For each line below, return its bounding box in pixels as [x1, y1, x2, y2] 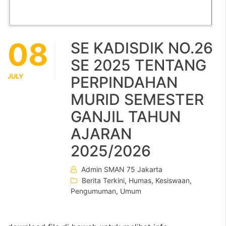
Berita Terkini [82, 176, 125, 185]
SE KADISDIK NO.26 [71, 39, 213, 58]
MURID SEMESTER [71, 90, 204, 109]
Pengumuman [71, 187, 116, 196]
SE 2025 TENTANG [71, 56, 206, 75]
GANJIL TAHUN [71, 107, 181, 126]
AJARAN [71, 125, 132, 143]
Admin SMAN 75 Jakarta [81, 165, 162, 174]
